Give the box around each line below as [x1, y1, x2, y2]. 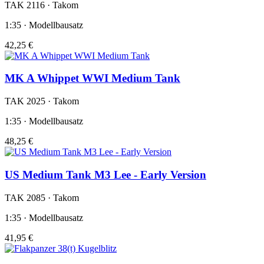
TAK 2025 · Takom [5, 96, 79, 107]
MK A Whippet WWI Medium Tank [5, 72, 180, 85]
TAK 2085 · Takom [5, 192, 79, 203]
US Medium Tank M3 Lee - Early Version [5, 168, 206, 181]
